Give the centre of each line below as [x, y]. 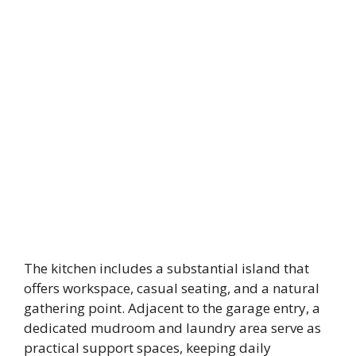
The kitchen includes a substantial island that [166, 268]
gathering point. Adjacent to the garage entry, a [172, 308]
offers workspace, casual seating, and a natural [172, 288]
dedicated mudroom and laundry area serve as [172, 327]
